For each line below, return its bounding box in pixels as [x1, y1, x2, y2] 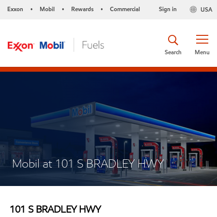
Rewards [71, 5, 93, 13]
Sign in [158, 5, 177, 13]
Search [165, 47, 182, 56]
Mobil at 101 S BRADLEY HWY [12, 156, 164, 171]
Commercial [110, 5, 140, 13]
